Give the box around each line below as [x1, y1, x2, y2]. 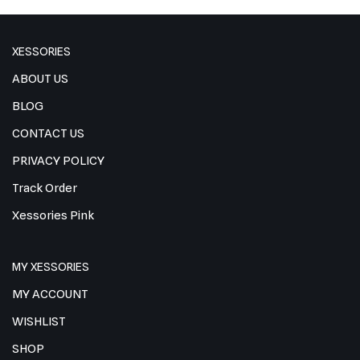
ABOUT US [12, 72, 68, 87]
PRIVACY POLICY [12, 153, 104, 169]
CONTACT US [12, 126, 84, 141]
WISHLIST [12, 314, 66, 329]
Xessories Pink [12, 208, 94, 223]
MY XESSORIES [12, 260, 89, 274]
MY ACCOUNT [12, 287, 88, 302]
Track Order [12, 181, 77, 196]
